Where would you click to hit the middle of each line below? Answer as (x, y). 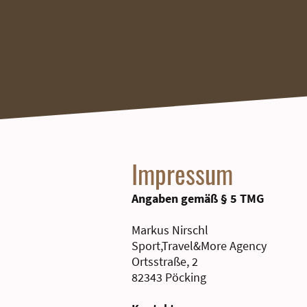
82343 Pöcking (169, 277)
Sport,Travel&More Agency (199, 246)
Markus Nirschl (170, 230)
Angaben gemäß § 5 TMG (198, 198)
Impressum (182, 174)
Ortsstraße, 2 (165, 261)
